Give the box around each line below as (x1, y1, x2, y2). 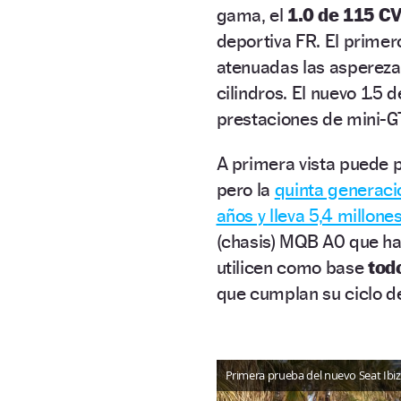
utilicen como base (216, 256, 368, 279)
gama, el (216, 4, 288, 27)
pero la (216, 178, 275, 201)
